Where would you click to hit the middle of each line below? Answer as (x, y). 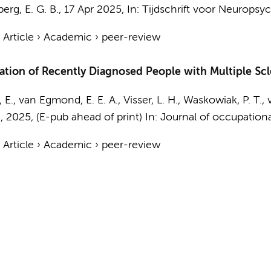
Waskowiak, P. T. (222, 100)
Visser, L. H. (150, 100)
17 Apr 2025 (93, 10)
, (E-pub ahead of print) (88, 117)
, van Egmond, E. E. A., (68, 100)
